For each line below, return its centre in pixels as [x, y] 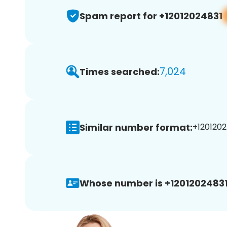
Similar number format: [136, 127]
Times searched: [120, 71]
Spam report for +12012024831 [151, 16]
